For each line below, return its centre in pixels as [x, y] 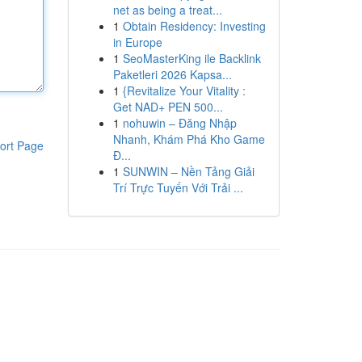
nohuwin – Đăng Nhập [179, 123]
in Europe [137, 42]
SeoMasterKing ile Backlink [192, 58]
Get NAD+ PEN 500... [168, 107]
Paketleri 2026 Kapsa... [172, 74]
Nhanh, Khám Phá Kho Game [189, 139]
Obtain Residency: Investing [194, 26]
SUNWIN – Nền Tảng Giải [188, 171]
